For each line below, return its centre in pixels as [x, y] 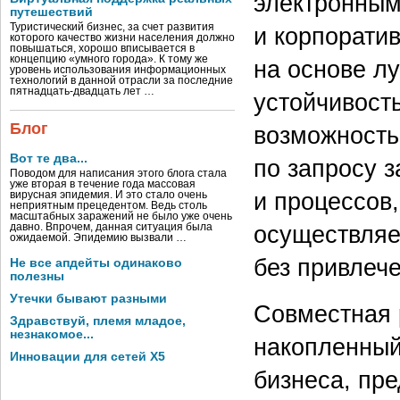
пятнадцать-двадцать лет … [82, 91]
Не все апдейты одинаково [96, 263]
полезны [37, 276]
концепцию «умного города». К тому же [109, 59]
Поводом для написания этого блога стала [118, 173]
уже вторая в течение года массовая [103, 184]
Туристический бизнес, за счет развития [112, 27]
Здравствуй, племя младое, [98, 321]
